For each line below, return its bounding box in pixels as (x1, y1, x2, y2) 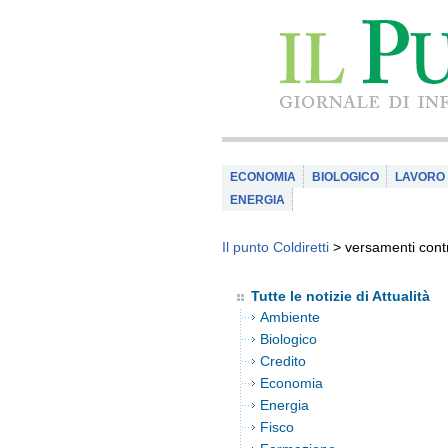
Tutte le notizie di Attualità (251, 288, 430, 304)
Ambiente (260, 309, 320, 325)
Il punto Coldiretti (222, 239, 329, 255)
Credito (260, 353, 306, 369)
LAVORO (395, 170, 445, 184)
